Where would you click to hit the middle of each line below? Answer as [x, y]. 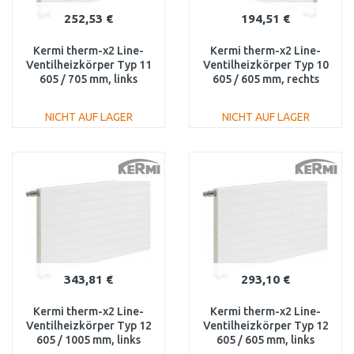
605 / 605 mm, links [265, 340]
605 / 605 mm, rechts [265, 79]
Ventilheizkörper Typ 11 [88, 65]
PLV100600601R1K [265, 93]
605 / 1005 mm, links [88, 340]
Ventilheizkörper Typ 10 [265, 65]
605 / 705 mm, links [88, 79]
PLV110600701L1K [88, 93]
